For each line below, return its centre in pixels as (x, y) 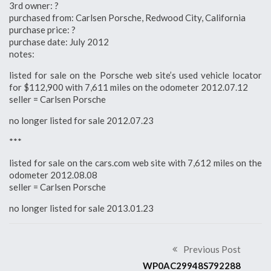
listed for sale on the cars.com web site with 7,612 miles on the (135, 162)
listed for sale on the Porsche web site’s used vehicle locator (135, 75)
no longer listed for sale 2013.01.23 (81, 208)
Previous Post (212, 249)
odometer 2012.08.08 (53, 175)
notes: (22, 54)
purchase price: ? (42, 29)
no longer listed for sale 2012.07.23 (81, 120)
